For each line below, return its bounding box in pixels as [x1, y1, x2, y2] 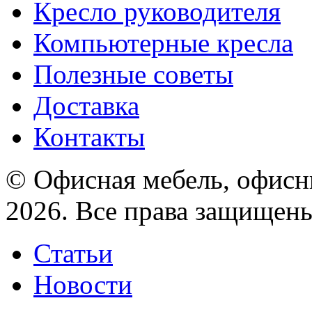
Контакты [33, 121, 145, 152]
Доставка [33, 90, 139, 120]
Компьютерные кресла [33, 27, 293, 58]
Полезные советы [33, 58, 233, 89]
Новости [33, 269, 132, 299]
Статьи [33, 237, 113, 268]
